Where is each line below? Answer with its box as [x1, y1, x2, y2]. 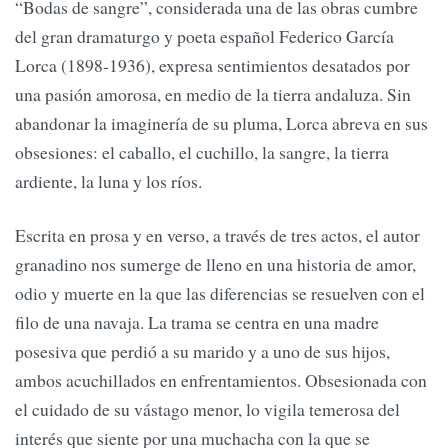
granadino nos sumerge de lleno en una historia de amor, [15, 251, 416, 276]
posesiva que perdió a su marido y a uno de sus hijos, [15, 338, 390, 363]
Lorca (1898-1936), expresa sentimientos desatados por [15, 53, 410, 78]
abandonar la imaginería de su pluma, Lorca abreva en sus [15, 111, 428, 136]
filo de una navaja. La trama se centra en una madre [15, 309, 379, 334]
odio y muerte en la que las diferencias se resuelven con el [15, 280, 425, 305]
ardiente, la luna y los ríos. [15, 169, 202, 194]
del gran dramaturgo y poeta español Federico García [15, 24, 394, 49]
